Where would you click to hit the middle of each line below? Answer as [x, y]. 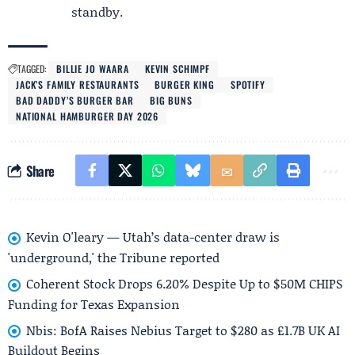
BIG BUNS [171, 100]
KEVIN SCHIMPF [177, 69]
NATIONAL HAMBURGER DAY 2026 [88, 116]
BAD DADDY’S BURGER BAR [75, 100]
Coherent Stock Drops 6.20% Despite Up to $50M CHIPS [184, 283]
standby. [97, 11]
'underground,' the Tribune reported [114, 257]
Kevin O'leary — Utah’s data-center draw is [153, 237]
